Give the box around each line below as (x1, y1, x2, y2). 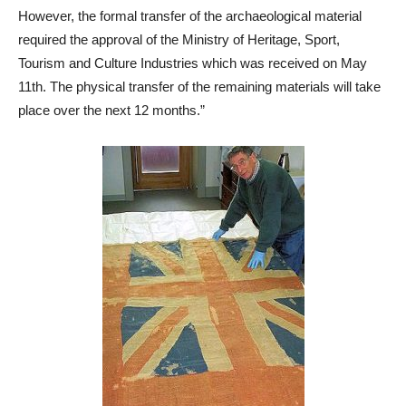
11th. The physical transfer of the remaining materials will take (18, 79, 381, 95)
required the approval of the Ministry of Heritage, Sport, (18, 32, 340, 48)
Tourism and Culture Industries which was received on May (18, 55, 367, 72)
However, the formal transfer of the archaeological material (18, 8, 362, 24)
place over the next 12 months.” (18, 102, 205, 119)
